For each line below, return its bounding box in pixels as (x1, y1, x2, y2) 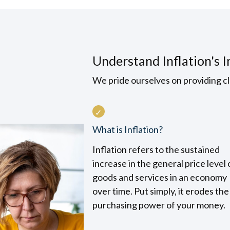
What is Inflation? (92, 124, 163, 135)
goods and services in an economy (92, 171, 227, 183)
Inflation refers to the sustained (92, 144, 220, 155)
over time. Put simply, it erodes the (92, 185, 229, 197)
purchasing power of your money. (92, 199, 225, 210)
